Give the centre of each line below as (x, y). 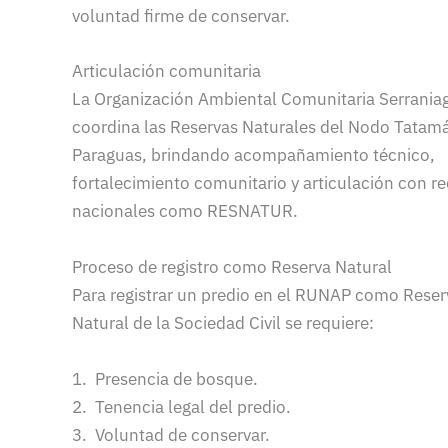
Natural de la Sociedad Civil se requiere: (223, 322)
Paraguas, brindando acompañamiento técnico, (253, 155)
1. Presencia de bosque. (165, 378)
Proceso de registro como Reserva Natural (232, 266)
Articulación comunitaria (166, 71)
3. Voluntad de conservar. (171, 434)
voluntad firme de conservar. (181, 16)
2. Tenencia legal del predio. (181, 406)
